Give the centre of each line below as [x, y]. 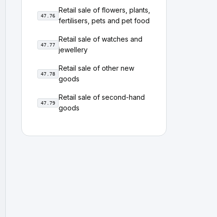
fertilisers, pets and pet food [104, 21]
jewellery [73, 50]
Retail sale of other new [96, 68]
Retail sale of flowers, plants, [104, 10]
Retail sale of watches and [101, 39]
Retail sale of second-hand [102, 97]
